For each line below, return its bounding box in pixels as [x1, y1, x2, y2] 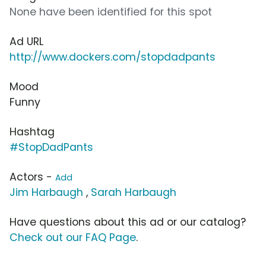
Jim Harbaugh [9, 185, 83, 199]
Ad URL [9, 34, 43, 49]
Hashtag [9, 124, 55, 139]
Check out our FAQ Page [9, 230, 136, 245]
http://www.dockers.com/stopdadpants [9, 49, 216, 64]
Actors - [9, 169, 55, 184]
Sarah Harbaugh [91, 185, 176, 199]
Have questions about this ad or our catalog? [9, 214, 246, 229]
